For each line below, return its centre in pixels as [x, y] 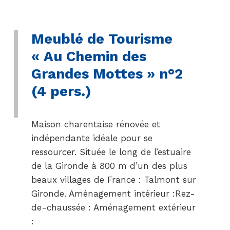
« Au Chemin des [89, 56]
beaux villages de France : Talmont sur [113, 180]
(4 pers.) [61, 91]
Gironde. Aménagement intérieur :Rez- [113, 194]
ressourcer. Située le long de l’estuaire [111, 152]
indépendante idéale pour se [92, 138]
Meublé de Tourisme [102, 39]
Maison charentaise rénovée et [95, 124]
